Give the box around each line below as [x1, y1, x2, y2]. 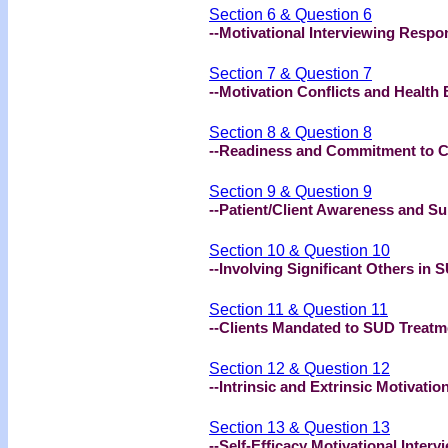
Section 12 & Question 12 [209, 359, 390, 377]
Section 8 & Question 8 [209, 123, 372, 141]
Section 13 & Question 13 [209, 418, 390, 436]
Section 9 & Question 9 [209, 182, 372, 200]
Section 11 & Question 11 [209, 300, 388, 318]
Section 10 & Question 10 [209, 241, 390, 259]
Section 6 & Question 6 [209, 5, 372, 23]
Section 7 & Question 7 [209, 64, 372, 82]
